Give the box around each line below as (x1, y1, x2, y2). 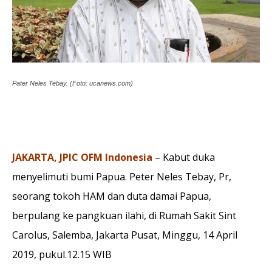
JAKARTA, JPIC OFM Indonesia (12, 150, 152, 164)
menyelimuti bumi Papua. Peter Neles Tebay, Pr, (12, 169, 231, 183)
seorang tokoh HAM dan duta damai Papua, (12, 189, 211, 203)
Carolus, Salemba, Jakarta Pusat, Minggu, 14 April (12, 228, 237, 242)
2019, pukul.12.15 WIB (12, 247, 112, 261)
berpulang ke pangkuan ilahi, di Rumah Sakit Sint (12, 208, 236, 222)
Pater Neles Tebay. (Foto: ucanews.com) (12, 79, 133, 87)
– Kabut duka (152, 150, 215, 164)
